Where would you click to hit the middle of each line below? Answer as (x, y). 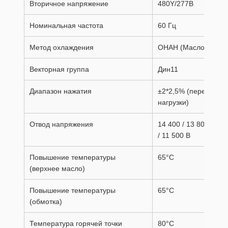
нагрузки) (173, 102)
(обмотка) (46, 202)
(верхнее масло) (57, 168)
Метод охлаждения (62, 47)
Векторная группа (59, 69)
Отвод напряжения (61, 124)
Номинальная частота (66, 25)
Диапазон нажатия (61, 91)
